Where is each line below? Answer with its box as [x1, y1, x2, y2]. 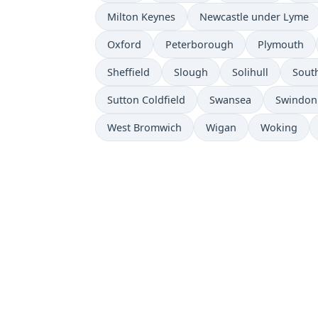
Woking [261, 121, 297, 135]
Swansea [209, 93, 251, 107]
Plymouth [258, 38, 304, 52]
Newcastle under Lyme [199, 10, 309, 24]
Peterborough [165, 38, 234, 52]
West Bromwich [107, 121, 182, 135]
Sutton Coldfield [107, 93, 185, 107]
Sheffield [107, 65, 150, 79]
